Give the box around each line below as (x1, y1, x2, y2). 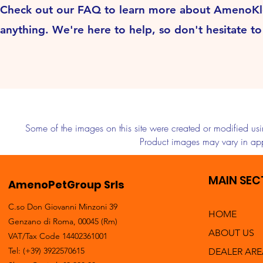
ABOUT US (208, 227, 254, 238)
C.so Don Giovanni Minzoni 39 (8, 201, 117, 212)
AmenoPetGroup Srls (8, 177, 124, 192)
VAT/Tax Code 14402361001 (8, 231, 107, 241)
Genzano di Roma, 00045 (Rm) (8, 216, 117, 227)
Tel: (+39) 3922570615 (8, 245, 85, 256)
